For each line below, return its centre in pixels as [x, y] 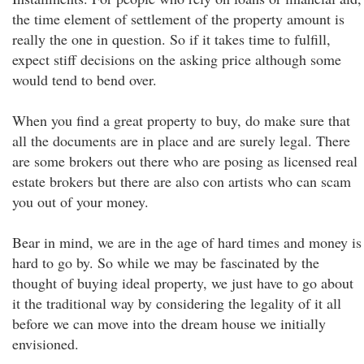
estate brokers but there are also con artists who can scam [182, 181]
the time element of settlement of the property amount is [178, 19]
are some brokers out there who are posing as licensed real [185, 161]
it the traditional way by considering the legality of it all [177, 303]
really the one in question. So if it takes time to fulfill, [171, 39]
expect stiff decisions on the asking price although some [177, 59]
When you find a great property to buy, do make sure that [181, 120]
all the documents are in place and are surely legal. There [181, 141]
